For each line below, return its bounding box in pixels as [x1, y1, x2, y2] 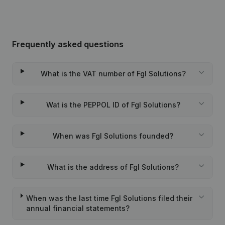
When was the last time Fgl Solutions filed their [26, 194, 193, 202]
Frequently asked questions [12, 39, 124, 49]
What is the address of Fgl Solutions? [47, 163, 179, 171]
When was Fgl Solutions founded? [53, 132, 174, 140]
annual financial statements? [26, 204, 130, 212]
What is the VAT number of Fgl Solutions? [40, 69, 186, 78]
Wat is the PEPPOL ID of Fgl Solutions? [46, 100, 180, 109]
